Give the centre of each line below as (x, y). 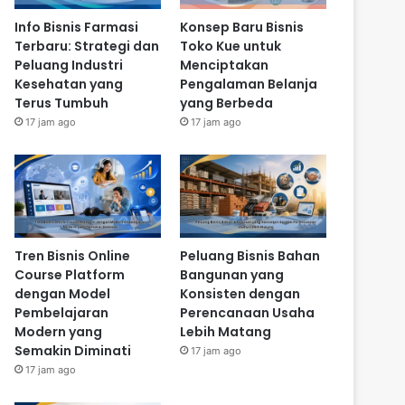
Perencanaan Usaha (247, 312)
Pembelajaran (62, 312)
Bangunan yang (231, 274)
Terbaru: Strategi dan (87, 47)
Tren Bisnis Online (73, 255)
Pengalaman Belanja (248, 85)
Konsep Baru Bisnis (241, 28)
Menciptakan (224, 66)
